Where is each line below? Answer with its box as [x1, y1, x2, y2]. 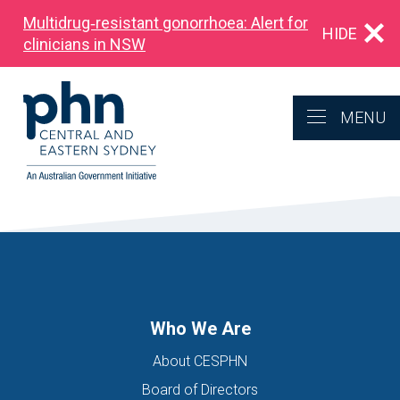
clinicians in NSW [23, 34, 146, 54]
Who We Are [149, 318, 251, 339]
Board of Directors [142, 381, 258, 398]
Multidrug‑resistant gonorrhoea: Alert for [23, 12, 308, 32]
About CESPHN [153, 353, 247, 370]
